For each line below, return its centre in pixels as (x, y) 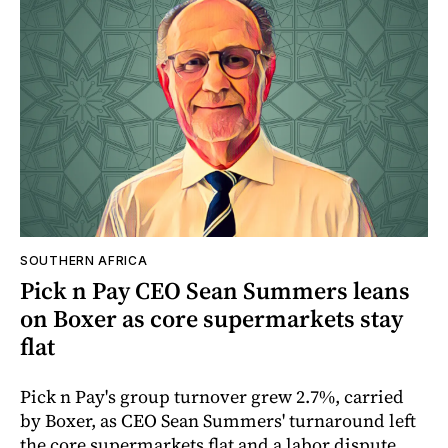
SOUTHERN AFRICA (84, 261)
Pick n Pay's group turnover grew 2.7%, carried (212, 397)
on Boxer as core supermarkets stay (211, 319)
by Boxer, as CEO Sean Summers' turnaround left (218, 421)
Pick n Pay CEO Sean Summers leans (215, 291)
